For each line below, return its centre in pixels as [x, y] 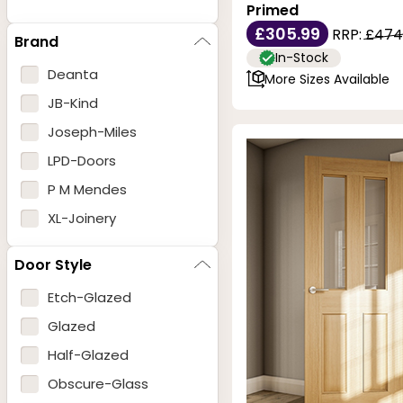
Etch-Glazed [90, 298]
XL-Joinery [82, 219]
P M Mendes [87, 190]
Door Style [53, 264]
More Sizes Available [327, 79]
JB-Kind [73, 103]
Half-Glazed [88, 355]
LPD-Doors [82, 161]
